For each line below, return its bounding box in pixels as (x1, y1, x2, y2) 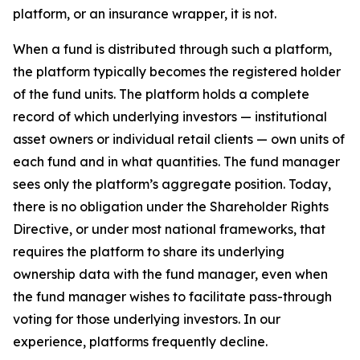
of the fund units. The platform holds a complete (13, 86, 309, 102)
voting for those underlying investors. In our (13, 311, 280, 327)
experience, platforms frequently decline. (13, 333, 268, 350)
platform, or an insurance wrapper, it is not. (13, 6, 276, 22)
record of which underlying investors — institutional (13, 108, 327, 125)
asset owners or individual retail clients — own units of (13, 131, 345, 147)
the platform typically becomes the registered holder (13, 63, 341, 80)
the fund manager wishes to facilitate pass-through (13, 288, 332, 305)
